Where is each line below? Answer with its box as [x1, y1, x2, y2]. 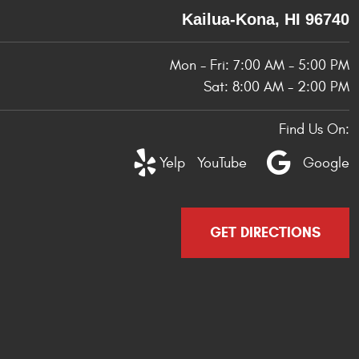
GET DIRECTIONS [210, 224, 321, 241]
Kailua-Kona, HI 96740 [182, 10, 349, 28]
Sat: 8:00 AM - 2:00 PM [204, 79, 349, 95]
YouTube [197, 155, 247, 171]
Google [303, 155, 349, 171]
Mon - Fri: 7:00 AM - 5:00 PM [170, 57, 349, 74]
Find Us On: [279, 121, 349, 138]
